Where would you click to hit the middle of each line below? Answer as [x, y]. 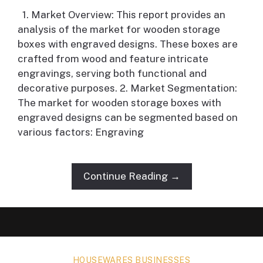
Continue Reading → [131, 176]
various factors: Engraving [81, 132]
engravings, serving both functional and [112, 74]
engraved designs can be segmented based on [128, 118]
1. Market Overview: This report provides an [122, 15]
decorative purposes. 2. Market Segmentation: [127, 88]
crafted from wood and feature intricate [113, 59]
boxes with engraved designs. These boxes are [128, 44]
